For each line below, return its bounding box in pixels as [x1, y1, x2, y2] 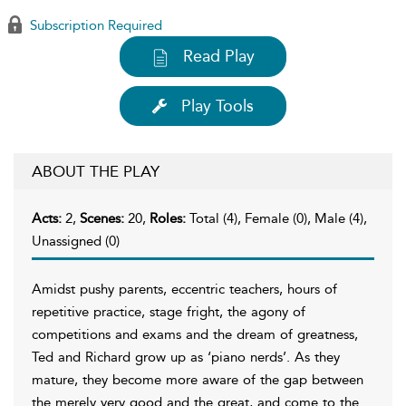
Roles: [150, 209, 189, 227]
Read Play [183, 46, 255, 66]
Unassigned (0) [32, 232, 120, 249]
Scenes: [80, 209, 128, 227]
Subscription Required [26, 17, 162, 34]
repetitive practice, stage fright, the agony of [32, 303, 305, 320]
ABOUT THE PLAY [32, 161, 159, 180]
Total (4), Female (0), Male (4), [189, 209, 367, 227]
